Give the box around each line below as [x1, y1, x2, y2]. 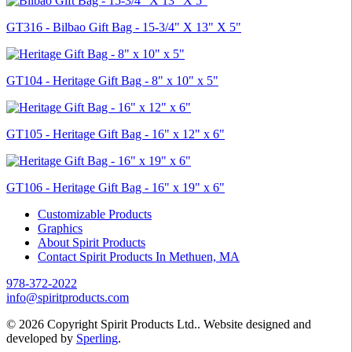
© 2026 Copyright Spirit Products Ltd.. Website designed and [6, 317, 311, 331]
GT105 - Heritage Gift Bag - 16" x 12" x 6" [6, 126, 225, 141]
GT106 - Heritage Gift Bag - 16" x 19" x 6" [6, 180, 225, 194]
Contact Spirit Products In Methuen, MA [38, 249, 240, 263]
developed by [6, 331, 76, 345]
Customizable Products [38, 207, 152, 221]
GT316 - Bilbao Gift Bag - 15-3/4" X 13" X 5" [6, 20, 241, 34]
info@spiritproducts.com [6, 290, 129, 304]
